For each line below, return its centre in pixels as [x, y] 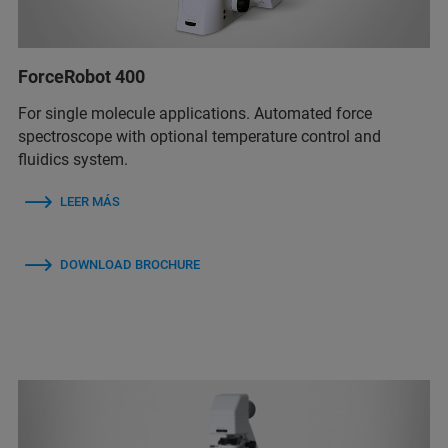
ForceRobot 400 [81, 76]
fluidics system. [73, 159]
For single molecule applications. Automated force [195, 113]
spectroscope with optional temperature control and [199, 136]
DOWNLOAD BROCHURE [130, 264]
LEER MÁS [90, 201]
